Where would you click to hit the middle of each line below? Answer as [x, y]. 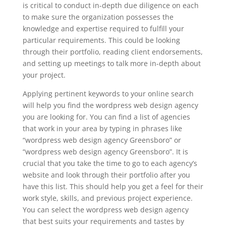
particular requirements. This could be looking [101, 40]
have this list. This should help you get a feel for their [113, 186]
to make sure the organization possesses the [98, 17]
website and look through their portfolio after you [106, 175]
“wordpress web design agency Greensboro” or [102, 140]
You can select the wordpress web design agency [105, 210]
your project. [44, 75]
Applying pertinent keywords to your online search [108, 94]
